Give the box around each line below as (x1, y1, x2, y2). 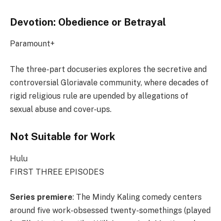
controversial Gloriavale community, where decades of (10, 77, 209, 87)
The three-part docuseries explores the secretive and (10, 64, 207, 74)
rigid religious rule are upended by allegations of (10, 91, 188, 101)
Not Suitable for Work (10, 131, 115, 143)
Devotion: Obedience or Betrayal (10, 16, 166, 28)
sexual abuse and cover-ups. (10, 104, 111, 114)
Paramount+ (10, 39, 55, 49)
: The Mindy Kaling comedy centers (73, 192, 202, 202)
